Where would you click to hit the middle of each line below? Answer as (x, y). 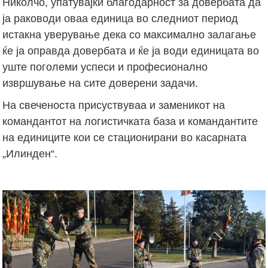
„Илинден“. (30, 153)
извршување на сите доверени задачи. (100, 83)
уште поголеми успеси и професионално (105, 67)
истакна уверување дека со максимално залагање (130, 34)
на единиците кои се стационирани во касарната (125, 137)
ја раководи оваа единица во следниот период (121, 18)
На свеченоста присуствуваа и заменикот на (114, 105)
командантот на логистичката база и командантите (130, 121)
